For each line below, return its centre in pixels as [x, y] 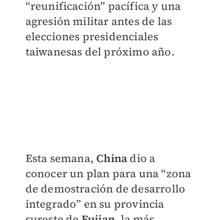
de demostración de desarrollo [105, 188]
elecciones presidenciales [92, 36]
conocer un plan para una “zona [108, 173]
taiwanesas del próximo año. [100, 52]
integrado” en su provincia [95, 204]
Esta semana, [61, 158]
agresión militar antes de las [99, 21]
